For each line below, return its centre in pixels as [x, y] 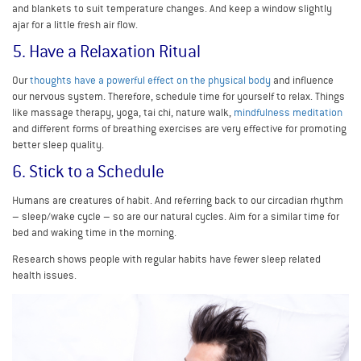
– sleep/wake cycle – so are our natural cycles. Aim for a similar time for [176, 217]
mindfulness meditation [288, 113]
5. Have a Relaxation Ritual [106, 52]
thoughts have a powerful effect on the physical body [150, 81]
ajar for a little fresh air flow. [75, 25]
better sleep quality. [58, 145]
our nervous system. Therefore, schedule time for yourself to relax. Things [178, 97]
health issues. [44, 276]
